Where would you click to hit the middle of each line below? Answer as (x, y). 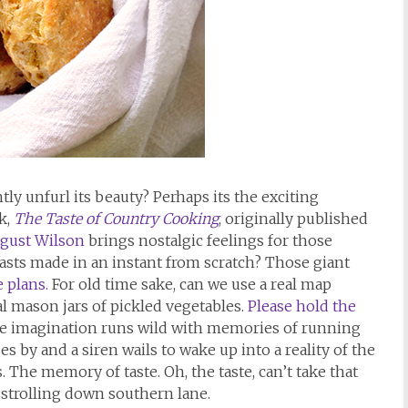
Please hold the (302, 306)
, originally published (293, 219)
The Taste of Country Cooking (116, 219)
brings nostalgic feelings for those (209, 240)
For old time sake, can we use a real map (190, 284)
